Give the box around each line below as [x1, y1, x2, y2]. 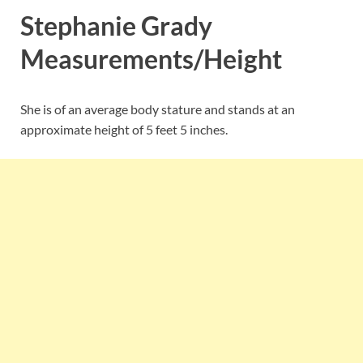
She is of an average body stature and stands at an [20, 100, 295, 117]
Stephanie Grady [20, 9, 212, 41]
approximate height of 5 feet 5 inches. [20, 121, 228, 137]
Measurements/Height [20, 42, 282, 75]
